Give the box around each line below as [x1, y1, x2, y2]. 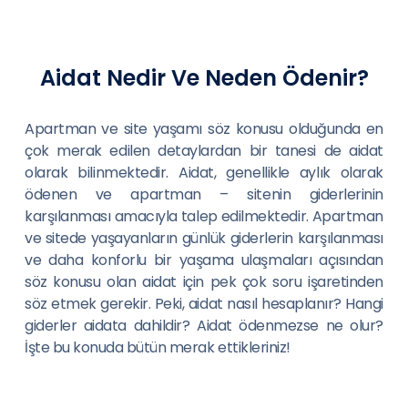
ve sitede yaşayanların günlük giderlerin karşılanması [25, 228, 383, 249]
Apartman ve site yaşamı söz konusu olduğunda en [25, 118, 383, 139]
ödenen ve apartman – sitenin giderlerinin [25, 184, 383, 205]
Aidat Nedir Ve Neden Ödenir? [39, 63, 369, 93]
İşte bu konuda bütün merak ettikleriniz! [25, 337, 291, 358]
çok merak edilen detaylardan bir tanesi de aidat [25, 140, 383, 161]
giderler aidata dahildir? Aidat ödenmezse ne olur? [25, 315, 383, 336]
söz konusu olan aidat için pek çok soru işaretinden [25, 271, 383, 292]
